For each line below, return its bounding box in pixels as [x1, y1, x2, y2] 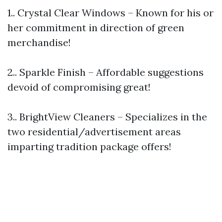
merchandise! [7, 36, 71, 49]
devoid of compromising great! [7, 81, 151, 93]
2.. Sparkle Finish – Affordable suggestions [7, 66, 204, 78]
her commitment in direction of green [7, 21, 184, 34]
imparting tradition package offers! [7, 140, 171, 153]
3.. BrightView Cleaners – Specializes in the [7, 111, 207, 123]
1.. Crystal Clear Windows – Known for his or [7, 6, 214, 19]
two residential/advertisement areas [7, 125, 181, 138]
